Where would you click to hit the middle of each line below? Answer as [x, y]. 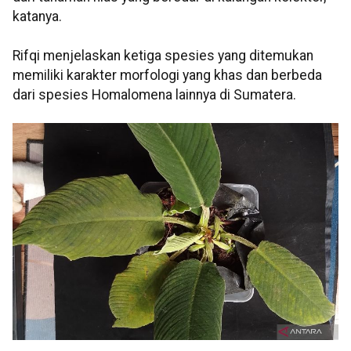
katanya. [37, 17]
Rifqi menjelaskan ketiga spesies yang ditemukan [163, 56]
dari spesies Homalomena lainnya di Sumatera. [154, 95]
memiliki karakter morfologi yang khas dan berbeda [167, 76]
